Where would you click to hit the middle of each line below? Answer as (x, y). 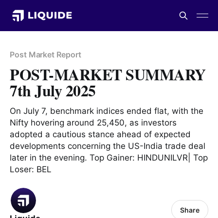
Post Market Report (45, 54)
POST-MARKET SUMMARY (108, 74)
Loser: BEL (31, 169)
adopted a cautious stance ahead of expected (100, 134)
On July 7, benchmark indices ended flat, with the (107, 111)
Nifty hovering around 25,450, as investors (93, 123)
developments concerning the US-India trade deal (108, 146)
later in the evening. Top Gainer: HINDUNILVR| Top (109, 158)
